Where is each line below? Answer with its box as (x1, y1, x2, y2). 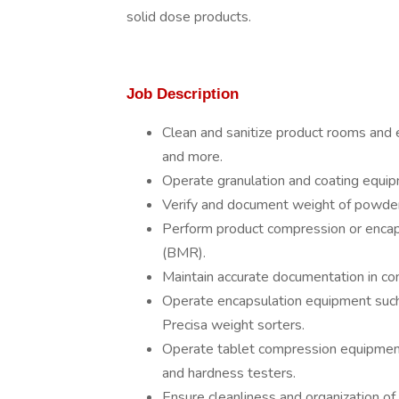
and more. (162, 147, 223, 167)
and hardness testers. (162, 363, 296, 383)
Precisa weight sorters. (162, 315, 305, 335)
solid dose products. (126, 7, 251, 27)
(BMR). (162, 243, 206, 263)
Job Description (126, 85, 239, 102)
